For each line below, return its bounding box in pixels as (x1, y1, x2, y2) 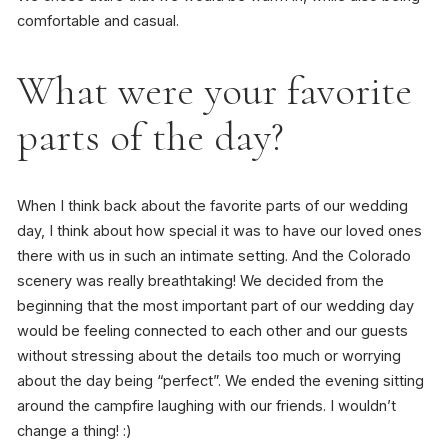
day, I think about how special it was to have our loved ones (16, 221, 422, 240)
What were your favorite (16, 65, 412, 116)
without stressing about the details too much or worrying (16, 346, 401, 365)
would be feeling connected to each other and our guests (16, 321, 408, 340)
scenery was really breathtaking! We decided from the (16, 271, 384, 290)
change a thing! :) (16, 421, 132, 440)
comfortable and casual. (16, 11, 183, 30)
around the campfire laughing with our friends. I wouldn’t (16, 396, 396, 415)
